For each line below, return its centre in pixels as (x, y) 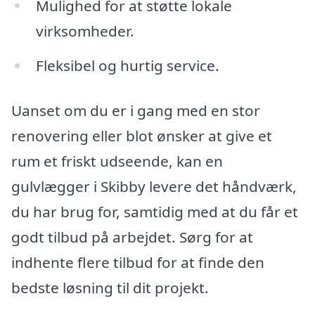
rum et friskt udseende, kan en (117, 161)
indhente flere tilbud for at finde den (138, 263)
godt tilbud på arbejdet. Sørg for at (132, 237)
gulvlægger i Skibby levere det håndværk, (154, 187)
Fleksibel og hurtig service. (127, 66)
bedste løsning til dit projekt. (110, 288)
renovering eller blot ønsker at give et (142, 136)
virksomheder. (85, 31)
